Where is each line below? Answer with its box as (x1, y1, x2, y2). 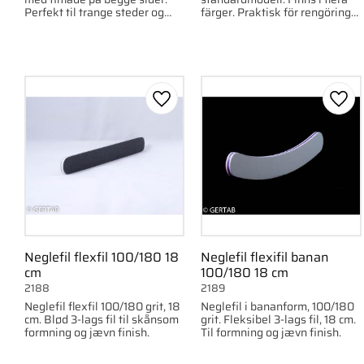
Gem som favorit (160, 97, 259, 119)
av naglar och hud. (201, 15, 294, 34)
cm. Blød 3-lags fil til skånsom (24, 310, 179, 328)
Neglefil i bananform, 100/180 (201, 297, 355, 315)
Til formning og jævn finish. (201, 323, 342, 341)
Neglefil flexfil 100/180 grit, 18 (24, 297, 180, 315)
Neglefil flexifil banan (201, 246, 330, 267)
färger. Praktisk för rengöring (201, 2, 352, 21)
